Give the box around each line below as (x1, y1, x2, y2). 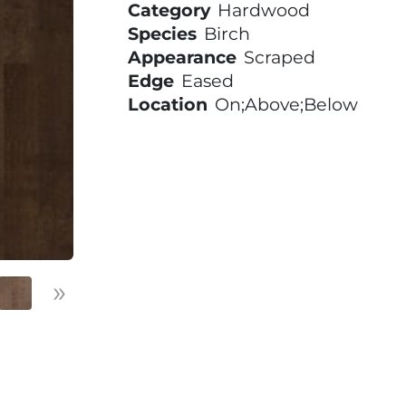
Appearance (128, 46, 237, 68)
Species (128, 23, 197, 44)
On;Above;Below (215, 93, 358, 115)
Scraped (244, 46, 315, 68)
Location (128, 93, 208, 115)
